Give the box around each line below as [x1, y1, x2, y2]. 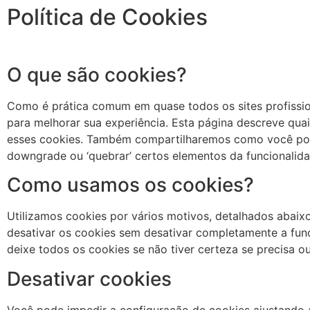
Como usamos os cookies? [7, 173, 254, 197]
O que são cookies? [7, 62, 187, 86]
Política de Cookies [7, 3, 208, 30]
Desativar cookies [7, 266, 172, 291]
